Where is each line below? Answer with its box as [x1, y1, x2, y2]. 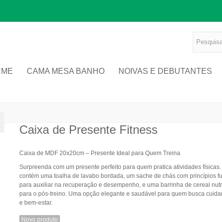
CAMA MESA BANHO [26, 66, 105, 75]
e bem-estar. [19, 199, 53, 206]
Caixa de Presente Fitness [19, 122, 158, 136]
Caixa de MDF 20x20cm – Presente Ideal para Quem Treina [19, 149, 180, 157]
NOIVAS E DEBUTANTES [118, 66, 212, 75]
